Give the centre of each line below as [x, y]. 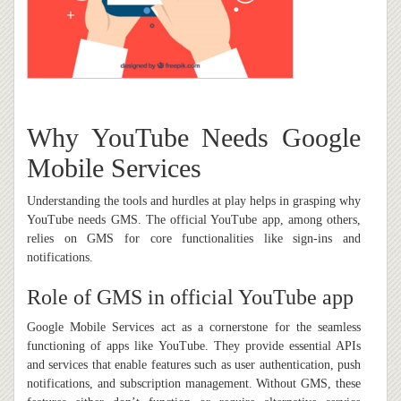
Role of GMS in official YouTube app [190, 298]
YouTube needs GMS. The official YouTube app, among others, [194, 220]
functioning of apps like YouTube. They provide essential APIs [194, 346]
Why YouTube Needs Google [194, 138]
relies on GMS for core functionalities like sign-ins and [194, 239]
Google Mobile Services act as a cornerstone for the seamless [194, 328]
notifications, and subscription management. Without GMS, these [194, 384]
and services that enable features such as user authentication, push [194, 365]
